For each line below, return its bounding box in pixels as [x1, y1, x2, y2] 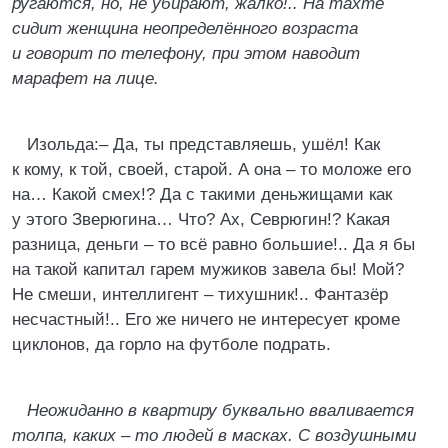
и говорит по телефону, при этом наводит [12, 44, 360, 63]
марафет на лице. [12, 69, 159, 88]
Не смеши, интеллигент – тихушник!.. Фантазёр [12, 285, 388, 304]
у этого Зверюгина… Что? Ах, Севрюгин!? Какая [12, 210, 390, 229]
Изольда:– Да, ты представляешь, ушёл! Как [27, 135, 380, 154]
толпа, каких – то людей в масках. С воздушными [12, 426, 416, 445]
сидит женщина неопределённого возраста [12, 19, 358, 38]
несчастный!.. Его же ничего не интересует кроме [12, 310, 400, 329]
